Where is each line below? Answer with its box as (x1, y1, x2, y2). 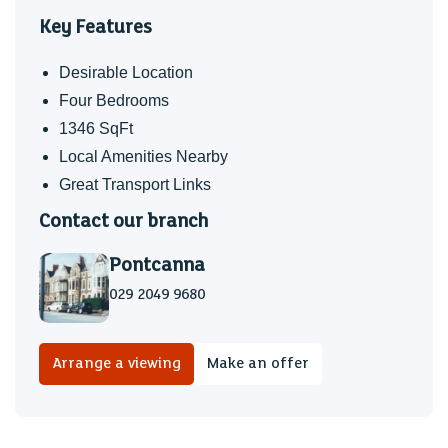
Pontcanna (109, 253, 205, 276)
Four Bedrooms (59, 91, 169, 109)
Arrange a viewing (52, 354, 181, 372)
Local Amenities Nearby (59, 147, 228, 165)
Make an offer (207, 354, 309, 372)
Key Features (39, 15, 152, 38)
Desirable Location (59, 63, 193, 81)
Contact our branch (39, 209, 208, 232)
